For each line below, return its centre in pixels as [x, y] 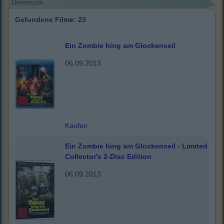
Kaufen [76, 126]
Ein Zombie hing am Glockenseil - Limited [136, 146]
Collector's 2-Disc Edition [108, 157]
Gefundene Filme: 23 [50, 20]
